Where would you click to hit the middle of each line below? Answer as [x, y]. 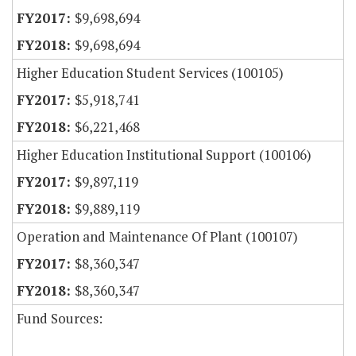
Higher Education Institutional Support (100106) [164, 155]
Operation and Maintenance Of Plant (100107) [157, 237]
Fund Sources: [60, 319]
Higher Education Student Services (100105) [150, 73]
